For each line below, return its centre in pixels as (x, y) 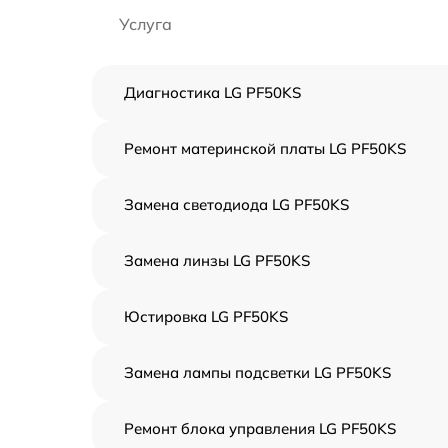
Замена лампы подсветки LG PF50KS (257, 372)
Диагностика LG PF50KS (212, 92)
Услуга (145, 24)
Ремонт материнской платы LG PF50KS (265, 148)
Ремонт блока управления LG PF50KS (260, 428)
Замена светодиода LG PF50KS (236, 204)
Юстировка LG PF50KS (206, 316)
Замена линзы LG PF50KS (217, 260)
